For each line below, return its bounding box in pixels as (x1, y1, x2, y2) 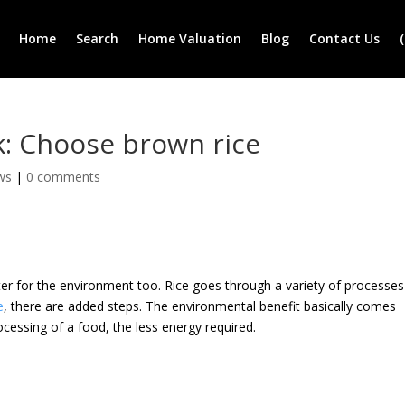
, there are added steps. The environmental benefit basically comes (4, 297, 397, 315)
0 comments (26, 168, 101, 185)
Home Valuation (138, 30, 242, 47)
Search (76, 30, 119, 47)
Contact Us (309, 30, 381, 47)
